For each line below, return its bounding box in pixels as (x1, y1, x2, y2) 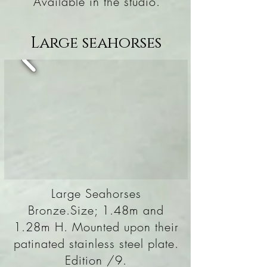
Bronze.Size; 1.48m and (28, 202, 164, 218)
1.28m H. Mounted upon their (13, 219, 179, 235)
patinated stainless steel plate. (13, 235, 179, 252)
